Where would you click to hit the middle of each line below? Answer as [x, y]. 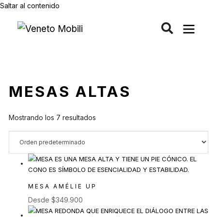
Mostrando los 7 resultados [52, 118]
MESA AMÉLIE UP [62, 186]
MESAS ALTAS [70, 92]
